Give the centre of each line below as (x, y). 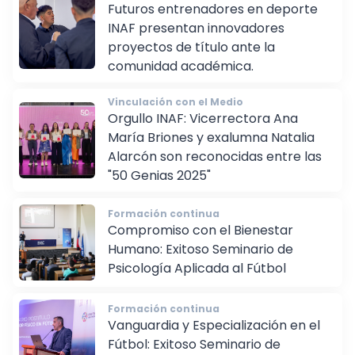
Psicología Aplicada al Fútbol (197, 280)
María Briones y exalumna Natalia (211, 149)
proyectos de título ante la (191, 59)
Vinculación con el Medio (176, 113)
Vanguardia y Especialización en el (214, 337)
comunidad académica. (181, 78)
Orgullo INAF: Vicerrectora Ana (203, 130)
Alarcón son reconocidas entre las (215, 168)
